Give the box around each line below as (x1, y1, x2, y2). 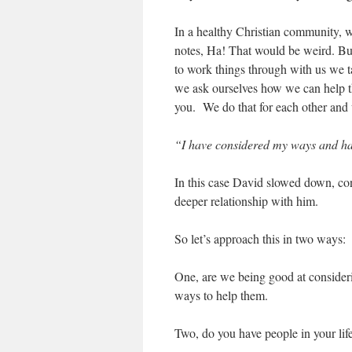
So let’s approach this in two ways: (174, 230, 346, 247)
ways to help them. (174, 287, 268, 303)
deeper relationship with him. (174, 192, 318, 209)
